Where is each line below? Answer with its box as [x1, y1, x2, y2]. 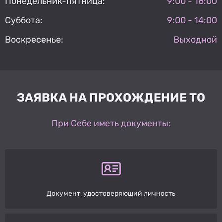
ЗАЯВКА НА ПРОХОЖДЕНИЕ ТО [17, 90, 205, 105]
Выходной [173, 34, 217, 45]
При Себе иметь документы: [51, 117, 171, 129]
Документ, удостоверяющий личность [47, 189, 175, 198]
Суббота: [5, 14, 43, 26]
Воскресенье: [5, 34, 63, 45]
